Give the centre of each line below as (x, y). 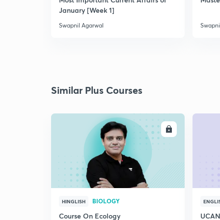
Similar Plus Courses (97, 90)
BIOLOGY (106, 201)
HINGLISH (74, 201)
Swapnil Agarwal (81, 25)
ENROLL (150, 129)
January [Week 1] (87, 10)
